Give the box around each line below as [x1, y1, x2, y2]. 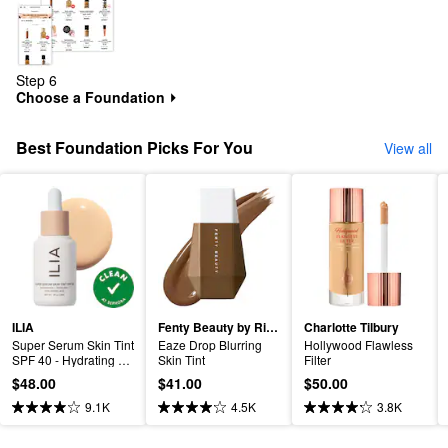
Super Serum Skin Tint [12, 335, 134, 353]
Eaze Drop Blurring [158, 335, 262, 353]
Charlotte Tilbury [304, 318, 399, 336]
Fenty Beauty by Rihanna [266, 318, 278, 336]
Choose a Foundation [16, 87, 169, 107]
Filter [304, 350, 331, 368]
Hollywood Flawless [304, 335, 413, 353]
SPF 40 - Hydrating [12, 350, 115, 368]
